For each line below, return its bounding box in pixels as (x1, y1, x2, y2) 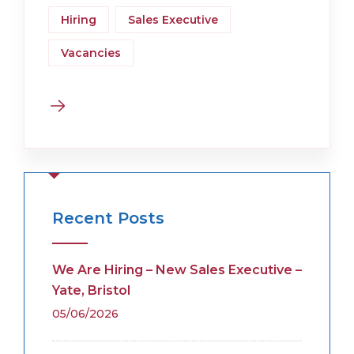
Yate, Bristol (52, 283, 130, 299)
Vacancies (61, 46, 121, 61)
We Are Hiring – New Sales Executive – (52, 262, 302, 278)
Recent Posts (52, 209, 164, 228)
